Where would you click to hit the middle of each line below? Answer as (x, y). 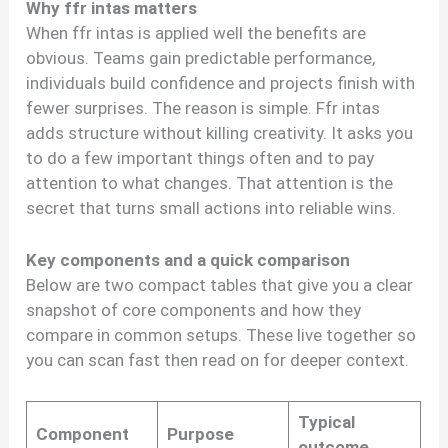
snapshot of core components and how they (194, 310)
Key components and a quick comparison (188, 260)
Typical (326, 421)
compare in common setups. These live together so (221, 335)
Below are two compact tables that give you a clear (220, 285)
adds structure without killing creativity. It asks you (220, 133)
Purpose (200, 433)
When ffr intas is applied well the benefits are (196, 33)
